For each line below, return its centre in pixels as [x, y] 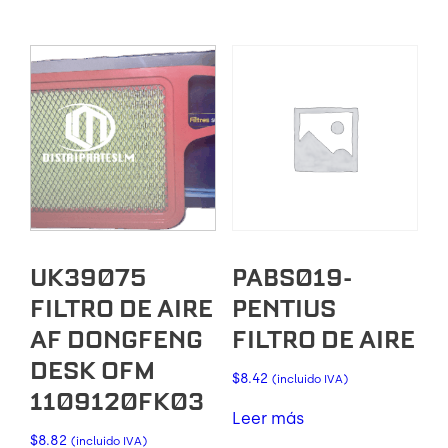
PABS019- [291, 278]
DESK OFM [92, 371]
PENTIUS [283, 309]
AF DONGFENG [116, 340]
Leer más [267, 418]
